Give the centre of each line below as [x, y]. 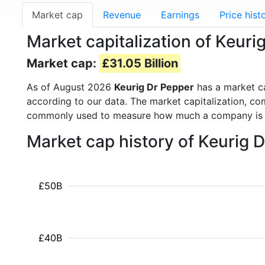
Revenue [122, 15]
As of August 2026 [70, 87]
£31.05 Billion [140, 63]
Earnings [180, 15]
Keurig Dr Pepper [154, 87]
